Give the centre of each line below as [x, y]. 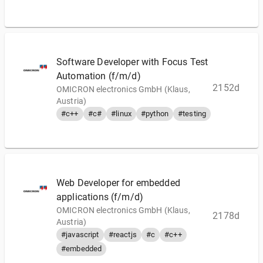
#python [155, 114]
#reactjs [122, 235]
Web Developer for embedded [118, 183]
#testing [192, 114]
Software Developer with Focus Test [132, 62]
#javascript [80, 235]
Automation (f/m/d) [99, 76]
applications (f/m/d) [100, 197]
